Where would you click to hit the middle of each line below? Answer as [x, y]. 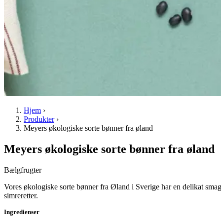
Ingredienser [22, 212]
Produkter [39, 119]
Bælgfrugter [23, 170]
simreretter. [21, 196]
